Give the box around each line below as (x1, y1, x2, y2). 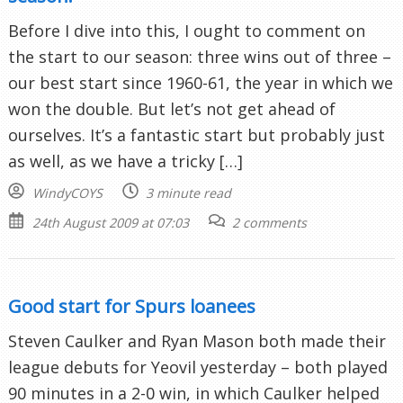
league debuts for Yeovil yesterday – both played (8, 355, 388, 378)
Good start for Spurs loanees (8, 292, 255, 318)
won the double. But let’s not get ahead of (8, 97, 336, 120)
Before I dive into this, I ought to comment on (8, 19, 365, 41)
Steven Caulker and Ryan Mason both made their (8, 329, 386, 352)
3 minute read (146, 184, 231, 201)
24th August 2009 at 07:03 (31, 213, 189, 231)
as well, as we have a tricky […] (8, 149, 243, 172)
